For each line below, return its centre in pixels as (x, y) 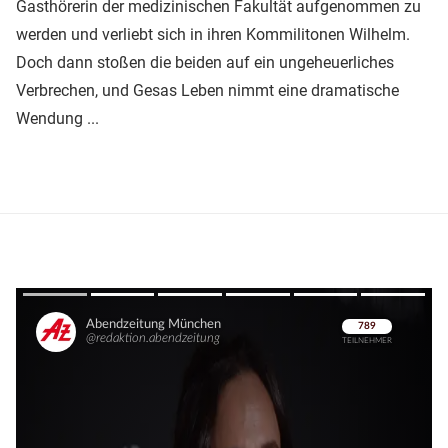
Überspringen (360, 347)
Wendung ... (57, 119)
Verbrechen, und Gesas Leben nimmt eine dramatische (207, 91)
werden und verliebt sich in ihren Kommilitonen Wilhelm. (213, 35)
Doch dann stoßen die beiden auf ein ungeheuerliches (205, 63)
